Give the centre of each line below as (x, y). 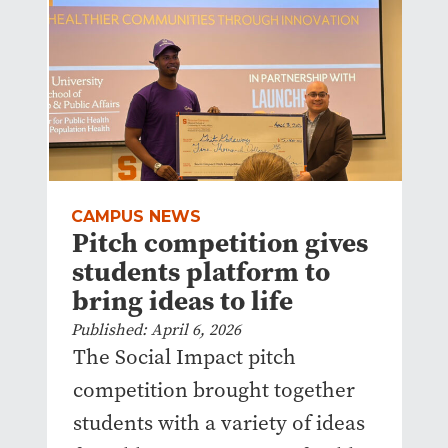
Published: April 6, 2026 (155, 330)
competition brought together (213, 390)
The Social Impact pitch (184, 357)
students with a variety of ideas (218, 423)
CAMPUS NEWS (135, 217)
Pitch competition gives (219, 243)
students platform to (200, 272)
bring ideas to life (182, 301)
